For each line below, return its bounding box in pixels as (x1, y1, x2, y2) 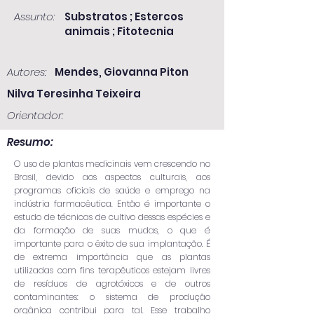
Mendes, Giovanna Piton (55, 64, 189, 79)
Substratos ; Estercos (64, 9, 184, 24)
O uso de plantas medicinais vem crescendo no (14, 158, 210, 170)
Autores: (7, 64, 46, 79)
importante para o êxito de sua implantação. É (14, 238, 210, 250)
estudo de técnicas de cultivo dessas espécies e (14, 211, 210, 223)
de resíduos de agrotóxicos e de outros (14, 278, 210, 289)
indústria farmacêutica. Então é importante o (14, 198, 210, 210)
